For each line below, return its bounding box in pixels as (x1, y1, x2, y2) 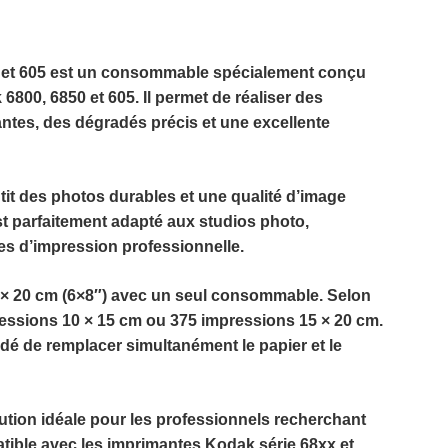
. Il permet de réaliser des (135, 89, 323, 107)
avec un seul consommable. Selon (107, 287, 371, 305)
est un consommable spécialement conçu (46, 64, 366, 82)
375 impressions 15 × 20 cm (170, 312, 379, 330)
